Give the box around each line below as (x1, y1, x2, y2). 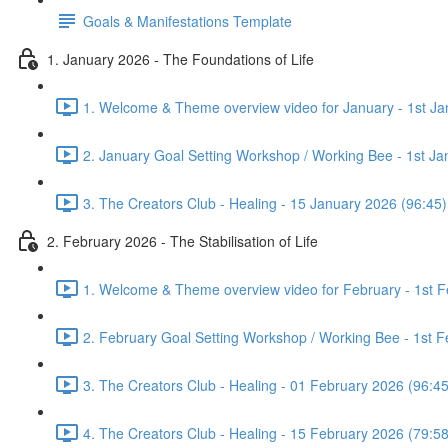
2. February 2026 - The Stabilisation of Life (47, 230, 318, 251)
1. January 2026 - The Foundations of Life (47, 48, 314, 69)
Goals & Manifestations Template (83, 10, 292, 31)
